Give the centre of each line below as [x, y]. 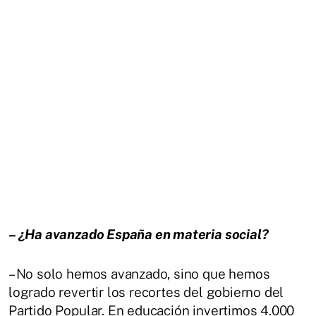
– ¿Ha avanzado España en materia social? [139, 234]
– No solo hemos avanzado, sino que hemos [139, 273]
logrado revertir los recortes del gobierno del [146, 292]
